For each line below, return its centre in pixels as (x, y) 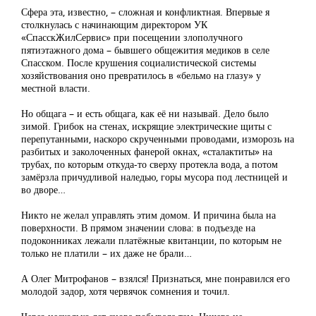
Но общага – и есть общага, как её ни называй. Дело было (145, 114)
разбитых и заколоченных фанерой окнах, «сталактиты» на (147, 152)
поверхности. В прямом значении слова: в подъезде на (138, 228)
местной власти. (56, 88)
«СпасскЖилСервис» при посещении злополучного (132, 37)
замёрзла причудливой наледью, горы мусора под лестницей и (154, 177)
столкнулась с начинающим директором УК (114, 25)
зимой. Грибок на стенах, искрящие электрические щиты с (146, 126)
